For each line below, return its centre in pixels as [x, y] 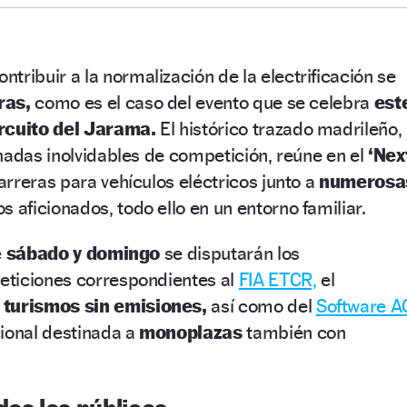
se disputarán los [230, 253]
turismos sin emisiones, [105, 305]
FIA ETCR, [278, 279]
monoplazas [191, 332]
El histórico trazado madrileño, [281, 128]
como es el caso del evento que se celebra [202, 102]
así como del [261, 305]
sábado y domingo [83, 253]
